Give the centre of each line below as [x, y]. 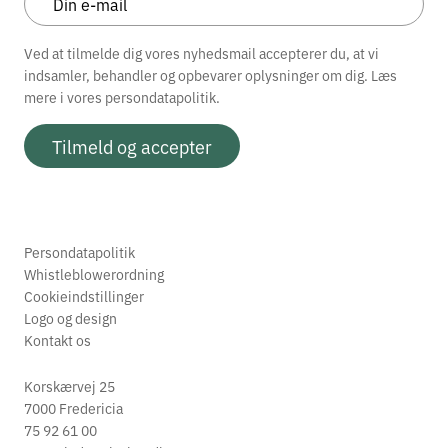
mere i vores [64, 97]
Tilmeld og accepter [132, 146]
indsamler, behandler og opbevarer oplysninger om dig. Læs [210, 75]
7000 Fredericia [73, 407]
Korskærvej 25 [69, 385]
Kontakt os [57, 339]
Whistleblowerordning [94, 273]
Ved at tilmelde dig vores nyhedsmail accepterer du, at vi [201, 53]
